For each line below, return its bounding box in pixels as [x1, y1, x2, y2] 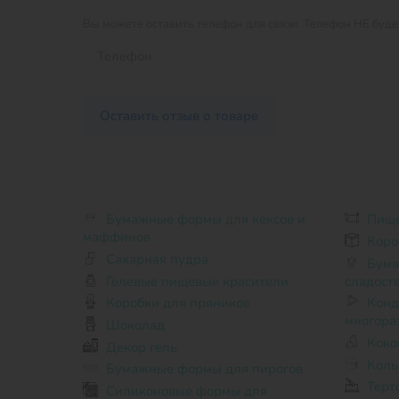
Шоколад [105, 316, 165, 335]
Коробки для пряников [105, 294, 250, 313]
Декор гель [105, 338, 177, 356]
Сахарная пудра [105, 250, 208, 269]
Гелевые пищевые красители [105, 272, 289, 290]
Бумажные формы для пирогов [105, 360, 303, 379]
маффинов [83, 228, 151, 247]
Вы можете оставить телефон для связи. [83, 15, 305, 32]
